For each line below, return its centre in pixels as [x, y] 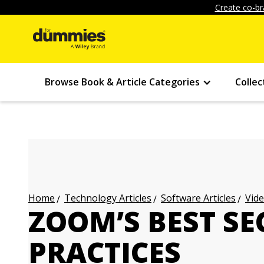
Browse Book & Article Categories [122, 82]
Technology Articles [108, 198]
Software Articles [198, 198]
